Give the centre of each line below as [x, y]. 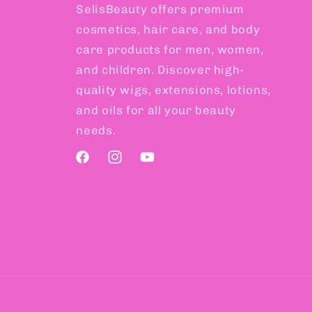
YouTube [161, 165]
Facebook [100, 165]
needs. [96, 131]
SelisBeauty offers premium [160, 9]
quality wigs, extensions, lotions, [173, 90]
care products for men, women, [170, 50]
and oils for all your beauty [156, 110]
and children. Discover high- [161, 70]
